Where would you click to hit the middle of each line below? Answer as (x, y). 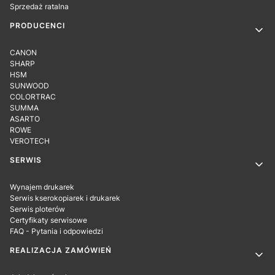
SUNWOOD (29, 86)
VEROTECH (30, 141)
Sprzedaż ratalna (39, 6)
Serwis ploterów (37, 209)
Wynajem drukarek (42, 187)
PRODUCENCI (37, 25)
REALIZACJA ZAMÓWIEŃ (61, 250)
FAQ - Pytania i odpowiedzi (56, 231)
